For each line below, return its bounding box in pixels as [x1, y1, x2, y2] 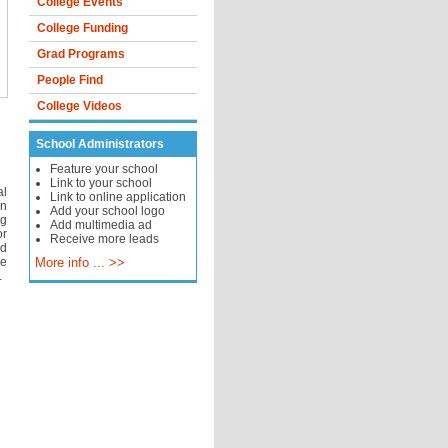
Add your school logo [49, 204, 165, 218]
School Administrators [35, 137, 164, 151]
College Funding [36, 21, 128, 35]
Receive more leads [49, 232, 159, 246]
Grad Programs [36, 47, 125, 61]
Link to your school [49, 176, 152, 190]
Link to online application [49, 190, 186, 204]
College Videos [36, 99, 122, 113]
